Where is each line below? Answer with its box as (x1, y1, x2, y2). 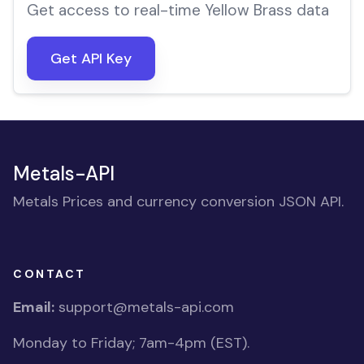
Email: (13, 297, 54, 317)
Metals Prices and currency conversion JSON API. (13, 192, 344, 211)
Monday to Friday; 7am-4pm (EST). (13, 333, 249, 353)
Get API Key (50, 49, 132, 68)
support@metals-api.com (58, 297, 234, 317)
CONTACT (13, 266, 86, 281)
